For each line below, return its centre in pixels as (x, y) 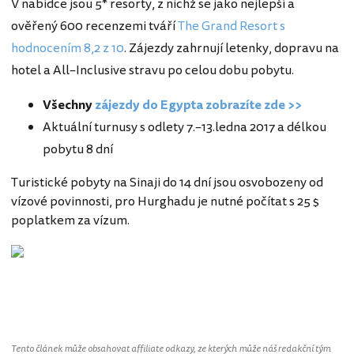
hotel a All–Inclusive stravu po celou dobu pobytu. (153, 71)
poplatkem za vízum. (70, 221)
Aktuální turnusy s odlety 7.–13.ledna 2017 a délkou (185, 128)
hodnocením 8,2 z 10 (68, 49)
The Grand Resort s (232, 26)
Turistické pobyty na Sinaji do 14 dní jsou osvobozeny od (167, 183)
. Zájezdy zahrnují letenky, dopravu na (232, 49)
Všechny (69, 105)
